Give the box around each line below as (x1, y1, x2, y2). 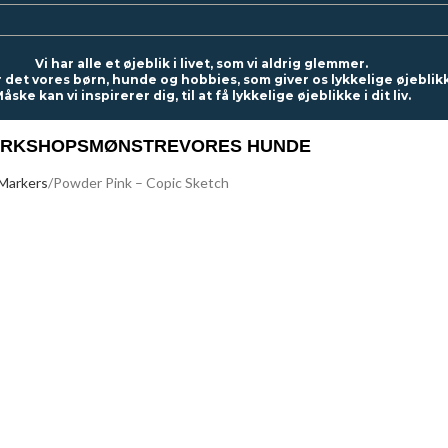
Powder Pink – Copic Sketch (53, 174, 229, 191)
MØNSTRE (89, 135, 179, 156)
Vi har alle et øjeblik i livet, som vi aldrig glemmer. (34, 56, 368, 71)
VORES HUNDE (179, 135, 311, 156)
